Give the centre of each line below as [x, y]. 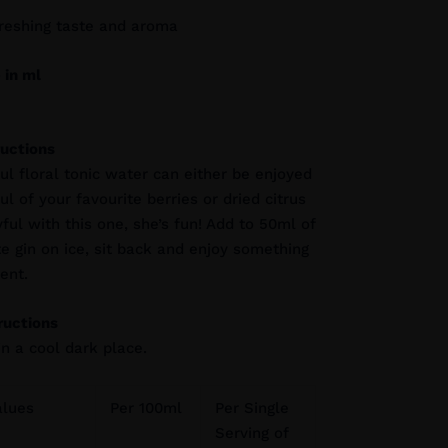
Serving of [251, 433]
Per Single [251, 408]
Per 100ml [145, 408]
